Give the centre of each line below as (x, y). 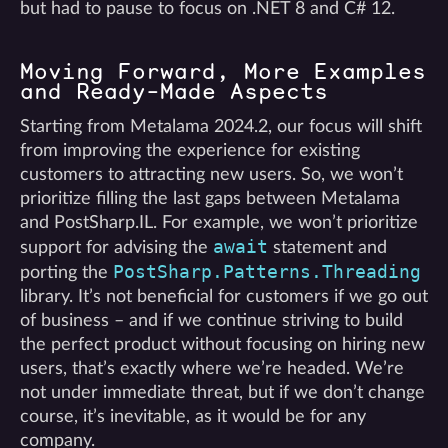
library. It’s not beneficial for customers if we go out (224, 296)
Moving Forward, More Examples (223, 71)
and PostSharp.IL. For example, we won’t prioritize (219, 222)
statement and (327, 247)
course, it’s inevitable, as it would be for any (193, 416)
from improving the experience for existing (190, 150)
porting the (66, 272)
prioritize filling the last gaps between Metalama (210, 198)
